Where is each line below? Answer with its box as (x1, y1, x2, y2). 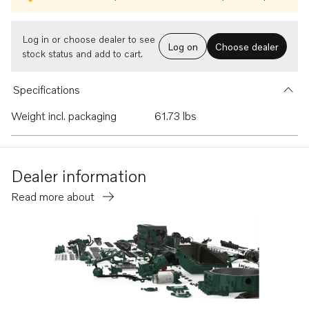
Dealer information (11, 166, 146, 186)
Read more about (11, 190, 97, 203)
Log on (168, 40, 198, 52)
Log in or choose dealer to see (22, 33, 155, 45)
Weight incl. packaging (11, 109, 117, 123)
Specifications (12, 83, 80, 97)
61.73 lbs (154, 109, 197, 123)
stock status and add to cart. (22, 48, 143, 59)
